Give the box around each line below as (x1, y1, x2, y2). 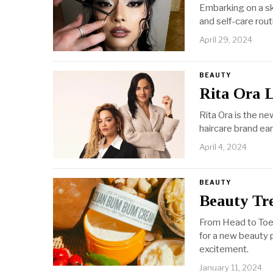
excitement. (199, 244, 249, 255)
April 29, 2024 (199, 35, 252, 45)
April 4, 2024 (199, 142, 247, 152)
